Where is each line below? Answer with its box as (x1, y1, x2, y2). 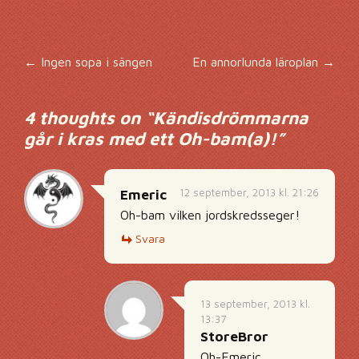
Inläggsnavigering (7, 54, 336, 99)
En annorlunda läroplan (192, 54, 322, 69)
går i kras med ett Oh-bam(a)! (24, 128, 276, 149)
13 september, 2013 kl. (200, 297, 310, 310)
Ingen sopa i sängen (37, 54, 152, 69)
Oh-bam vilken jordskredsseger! (120, 208, 300, 222)
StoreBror (200, 329, 268, 345)
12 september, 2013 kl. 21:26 (179, 186, 319, 199)
